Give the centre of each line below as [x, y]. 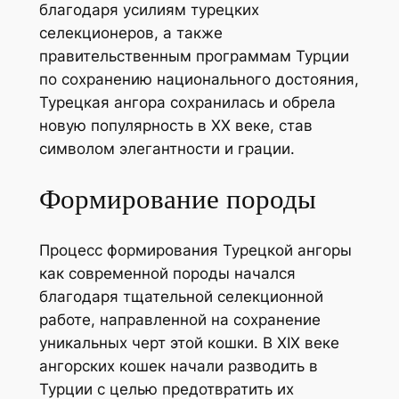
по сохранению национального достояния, [199, 79]
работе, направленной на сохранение [179, 320]
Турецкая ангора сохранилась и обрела [187, 102]
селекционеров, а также [130, 33]
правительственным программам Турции [194, 56]
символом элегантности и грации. [167, 148]
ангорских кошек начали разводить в [178, 366]
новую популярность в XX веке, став [175, 125]
